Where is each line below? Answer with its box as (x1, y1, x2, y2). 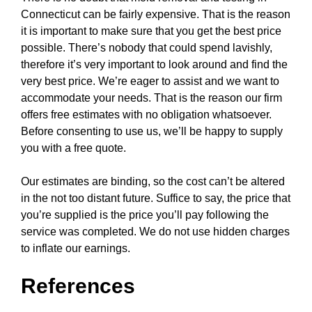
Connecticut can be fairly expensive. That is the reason (21, 8, 290, 20)
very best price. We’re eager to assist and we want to (21, 75, 279, 87)
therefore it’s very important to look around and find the (21, 58, 288, 70)
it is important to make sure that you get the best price (21, 25, 281, 37)
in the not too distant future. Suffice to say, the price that (21, 192, 290, 204)
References (21, 274, 135, 297)
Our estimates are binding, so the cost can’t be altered (21, 175, 285, 187)
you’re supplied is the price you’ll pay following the (21, 209, 269, 221)
